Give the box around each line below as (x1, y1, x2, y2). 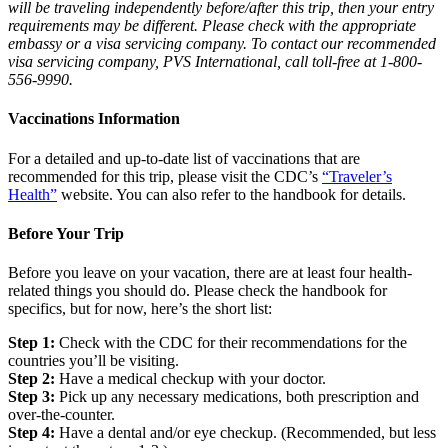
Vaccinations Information (8, 110, 180, 128)
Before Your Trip (8, 224, 124, 242)
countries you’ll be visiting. (8, 352, 179, 370)
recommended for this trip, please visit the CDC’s (8, 167, 322, 185)
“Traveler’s (322, 167, 392, 185)
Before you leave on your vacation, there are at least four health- (8, 264, 412, 282)
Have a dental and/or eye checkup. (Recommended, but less (55, 424, 436, 442)
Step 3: (8, 388, 55, 406)
